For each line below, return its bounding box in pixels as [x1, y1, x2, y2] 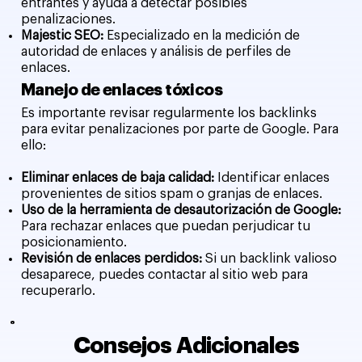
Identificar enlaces [217, 171, 330, 185]
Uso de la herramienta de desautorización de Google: [21, 204, 342, 217]
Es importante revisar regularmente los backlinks [21, 107, 318, 120]
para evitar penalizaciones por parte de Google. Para [21, 123, 339, 137]
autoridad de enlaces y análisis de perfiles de [21, 44, 292, 58]
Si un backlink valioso [205, 252, 338, 266]
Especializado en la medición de [107, 28, 301, 42]
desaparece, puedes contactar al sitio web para [21, 268, 309, 282]
